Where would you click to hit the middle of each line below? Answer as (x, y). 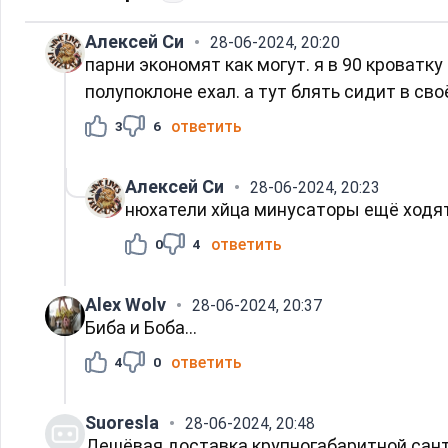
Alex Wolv (125, 304)
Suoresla (122, 422)
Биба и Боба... (141, 327)
